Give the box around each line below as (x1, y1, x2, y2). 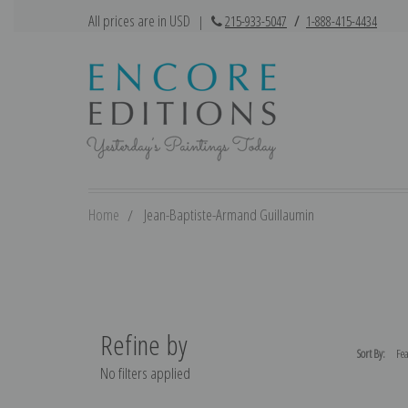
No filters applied (99, 362, 190, 383)
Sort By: (357, 345, 386, 362)
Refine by (99, 325, 188, 363)
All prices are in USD (88, 10, 193, 31)
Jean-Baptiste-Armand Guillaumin (144, 203, 314, 225)
